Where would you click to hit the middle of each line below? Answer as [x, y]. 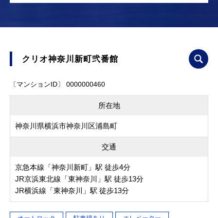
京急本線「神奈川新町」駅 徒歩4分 [73, 167]
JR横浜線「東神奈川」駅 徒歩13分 [72, 191]
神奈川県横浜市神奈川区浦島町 [66, 126]
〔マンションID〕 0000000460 [57, 84]
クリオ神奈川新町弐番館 [70, 59]
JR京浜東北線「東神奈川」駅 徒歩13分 [79, 179]
